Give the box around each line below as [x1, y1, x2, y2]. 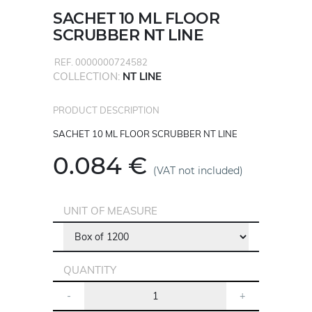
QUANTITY [63, 263, 117, 277]
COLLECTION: [53, 70, 123, 84]
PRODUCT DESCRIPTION [53, 104, 160, 116]
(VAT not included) [153, 164, 244, 178]
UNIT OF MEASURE [63, 204, 158, 218]
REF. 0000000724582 [54, 56, 148, 68]
